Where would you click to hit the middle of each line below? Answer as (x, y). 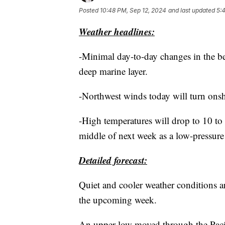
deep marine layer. (113, 71)
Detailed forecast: (113, 160)
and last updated (192, 10)
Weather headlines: (117, 31)
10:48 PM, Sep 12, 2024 (133, 10)
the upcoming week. (118, 199)
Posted (89, 10)
